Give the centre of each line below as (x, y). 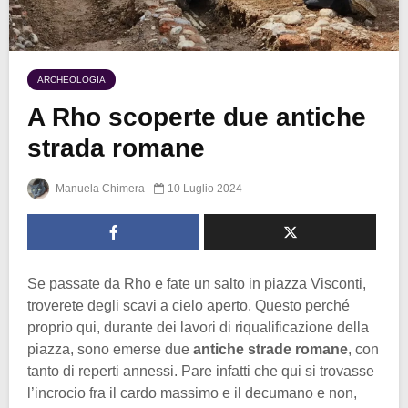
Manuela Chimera (99, 189)
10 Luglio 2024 (205, 189)
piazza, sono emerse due (110, 350)
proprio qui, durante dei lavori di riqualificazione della (198, 328)
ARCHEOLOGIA (71, 79)
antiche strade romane (270, 350)
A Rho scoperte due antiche (197, 117)
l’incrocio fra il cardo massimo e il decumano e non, (192, 393)
